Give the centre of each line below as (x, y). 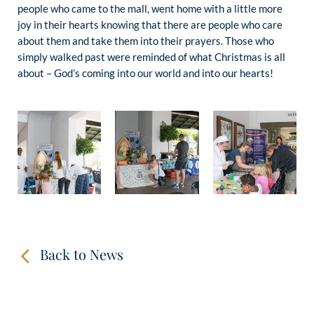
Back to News (82, 254)
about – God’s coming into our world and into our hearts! (145, 73)
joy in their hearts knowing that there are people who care (150, 24)
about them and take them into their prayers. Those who (146, 40)
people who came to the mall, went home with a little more (150, 8)
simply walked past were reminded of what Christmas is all (151, 56)
